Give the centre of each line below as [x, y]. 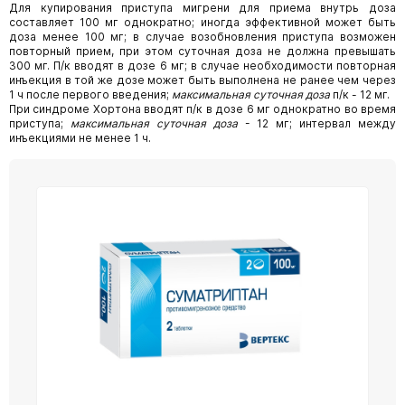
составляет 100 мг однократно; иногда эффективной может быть [202, 23]
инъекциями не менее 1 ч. [80, 138]
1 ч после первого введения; [90, 95]
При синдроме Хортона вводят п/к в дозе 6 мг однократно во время [202, 109]
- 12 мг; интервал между [316, 124]
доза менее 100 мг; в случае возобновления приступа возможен [202, 37]
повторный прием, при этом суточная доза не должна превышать [202, 52]
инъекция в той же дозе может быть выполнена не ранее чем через [202, 80]
